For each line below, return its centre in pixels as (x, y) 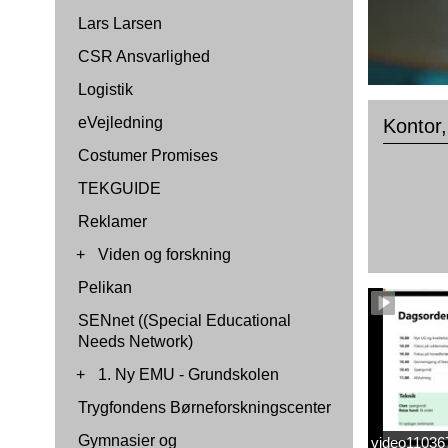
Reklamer (112, 221)
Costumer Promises (148, 155)
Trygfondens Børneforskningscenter (204, 407)
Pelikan (105, 287)
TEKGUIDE (119, 188)
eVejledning (120, 122)
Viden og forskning (164, 254)
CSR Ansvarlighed (144, 56)
